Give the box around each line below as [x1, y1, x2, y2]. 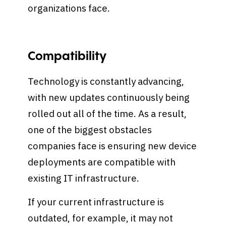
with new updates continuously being [28, 91, 190, 103]
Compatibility [28, 50, 109, 63]
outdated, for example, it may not [28, 212, 174, 224]
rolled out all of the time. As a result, [28, 107, 187, 120]
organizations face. [28, 2, 110, 14]
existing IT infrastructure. [28, 172, 142, 184]
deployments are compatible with [28, 155, 176, 168]
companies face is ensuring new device [28, 139, 197, 152]
